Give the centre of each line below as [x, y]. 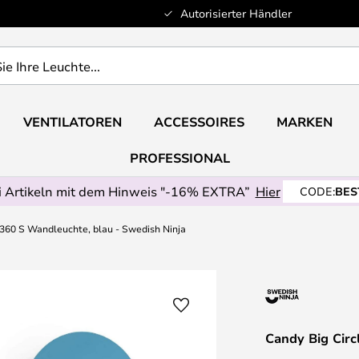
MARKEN [304, 122]
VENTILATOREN [72, 122]
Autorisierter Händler [236, 13]
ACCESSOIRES [199, 122]
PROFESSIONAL [179, 158]
